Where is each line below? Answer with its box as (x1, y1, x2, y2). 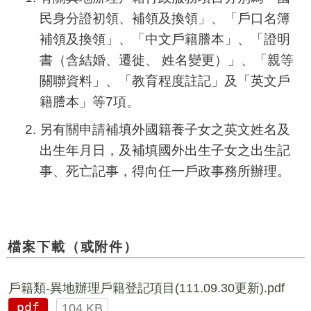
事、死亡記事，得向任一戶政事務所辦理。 (39, 162, 290, 178)
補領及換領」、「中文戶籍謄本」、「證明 (39, 31, 290, 47)
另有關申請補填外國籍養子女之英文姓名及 (39, 121, 290, 137)
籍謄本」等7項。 (39, 93, 140, 109)
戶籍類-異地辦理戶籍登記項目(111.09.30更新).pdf (8, 280, 285, 295)
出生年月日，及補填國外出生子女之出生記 (39, 142, 290, 158)
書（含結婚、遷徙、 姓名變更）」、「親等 (39, 51, 294, 67)
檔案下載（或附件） (7, 238, 139, 254)
